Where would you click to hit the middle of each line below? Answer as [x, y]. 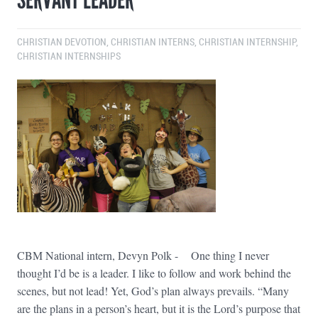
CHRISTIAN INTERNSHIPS [69, 57]
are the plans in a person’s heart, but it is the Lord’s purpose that [159, 308]
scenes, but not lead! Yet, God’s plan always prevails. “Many [153, 290]
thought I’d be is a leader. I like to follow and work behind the [154, 273]
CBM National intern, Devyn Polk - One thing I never [143, 255]
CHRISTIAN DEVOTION [62, 43]
